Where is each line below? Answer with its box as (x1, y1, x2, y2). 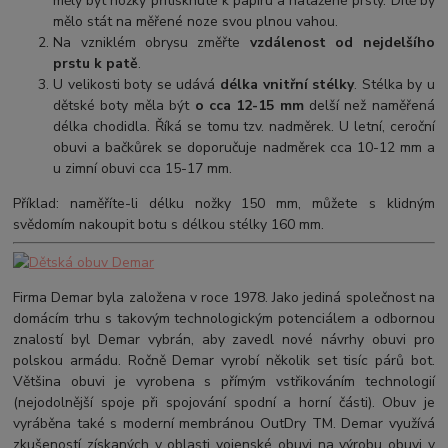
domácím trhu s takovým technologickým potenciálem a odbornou (13, 308, 435, 328)
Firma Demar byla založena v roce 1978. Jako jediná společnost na (13, 287, 435, 307)
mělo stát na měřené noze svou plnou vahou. (53, 11, 339, 31)
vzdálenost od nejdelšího (249, 32, 435, 52)
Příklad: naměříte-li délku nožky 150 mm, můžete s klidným (13, 193, 435, 213)
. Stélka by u (354, 74, 435, 94)
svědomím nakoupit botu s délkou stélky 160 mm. (13, 214, 325, 234)
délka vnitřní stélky (219, 74, 355, 94)
